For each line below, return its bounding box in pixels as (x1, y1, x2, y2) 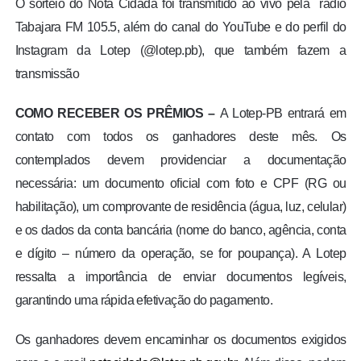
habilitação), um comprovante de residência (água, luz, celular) (15, 200, 346, 214)
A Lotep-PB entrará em (214, 106, 346, 121)
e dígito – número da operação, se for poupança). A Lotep (15, 247, 346, 261)
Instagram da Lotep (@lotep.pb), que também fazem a (15, 44, 346, 58)
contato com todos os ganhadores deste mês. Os (15, 130, 346, 144)
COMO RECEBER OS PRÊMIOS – (15, 106, 215, 121)
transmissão (15, 67, 80, 81)
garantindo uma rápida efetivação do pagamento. (15, 293, 273, 308)
